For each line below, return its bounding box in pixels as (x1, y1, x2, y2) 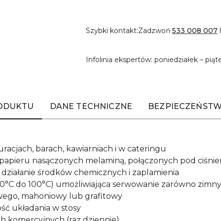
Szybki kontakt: (86, 26, 138, 35)
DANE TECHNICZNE (49, 102, 133, 111)
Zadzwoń (138, 26, 172, 35)
